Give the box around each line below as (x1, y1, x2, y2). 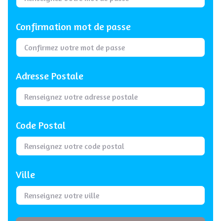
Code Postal (16, 119, 66, 131)
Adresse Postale (16, 70, 83, 82)
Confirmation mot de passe (16, 20, 131, 33)
